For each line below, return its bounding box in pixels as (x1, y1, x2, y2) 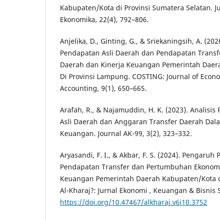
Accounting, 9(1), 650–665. (60, 83, 147, 93)
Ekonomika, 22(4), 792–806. (60, 14, 149, 24)
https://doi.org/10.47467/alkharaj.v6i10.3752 (60, 197, 207, 207)
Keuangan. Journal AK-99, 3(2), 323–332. (60, 128, 192, 138)
